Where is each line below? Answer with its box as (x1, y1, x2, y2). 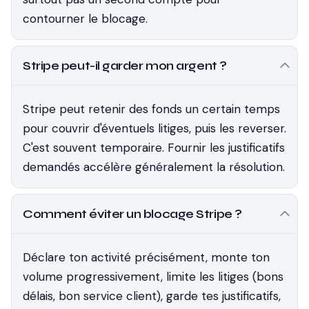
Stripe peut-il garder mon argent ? (23, 58, 227, 73)
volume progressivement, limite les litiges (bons (23, 269, 283, 284)
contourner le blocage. (23, 11, 148, 26)
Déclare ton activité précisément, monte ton (23, 250, 270, 265)
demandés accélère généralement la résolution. (23, 159, 285, 175)
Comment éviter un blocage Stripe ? (23, 206, 242, 221)
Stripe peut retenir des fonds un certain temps (23, 101, 280, 117)
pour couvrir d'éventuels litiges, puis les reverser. (23, 121, 286, 136)
